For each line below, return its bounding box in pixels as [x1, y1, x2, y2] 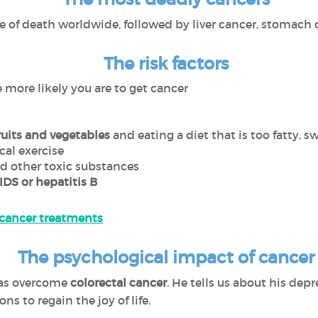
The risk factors [104, 53, 229, 74]
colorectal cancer [70, 275, 167, 290]
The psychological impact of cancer [18, 247, 314, 268]
